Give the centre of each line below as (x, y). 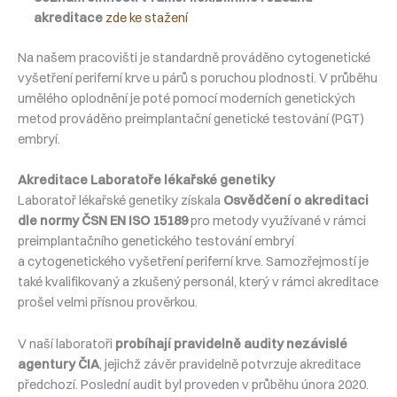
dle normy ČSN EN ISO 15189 (103, 221)
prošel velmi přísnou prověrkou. (108, 303)
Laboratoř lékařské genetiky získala (121, 201)
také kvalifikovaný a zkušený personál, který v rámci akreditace (198, 282)
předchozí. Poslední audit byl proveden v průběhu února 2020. (193, 384)
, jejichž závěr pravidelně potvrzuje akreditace (230, 364)
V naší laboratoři (66, 343)
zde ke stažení (147, 18)
